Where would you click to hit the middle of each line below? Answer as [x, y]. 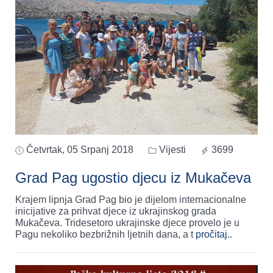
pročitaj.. [214, 234]
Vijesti [171, 149]
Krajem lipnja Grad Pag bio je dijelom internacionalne [131, 199]
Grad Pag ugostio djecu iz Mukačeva [133, 177]
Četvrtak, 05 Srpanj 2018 [80, 149]
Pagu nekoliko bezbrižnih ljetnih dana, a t [105, 234]
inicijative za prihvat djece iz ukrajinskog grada [116, 211]
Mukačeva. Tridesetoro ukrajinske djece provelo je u [127, 222]
